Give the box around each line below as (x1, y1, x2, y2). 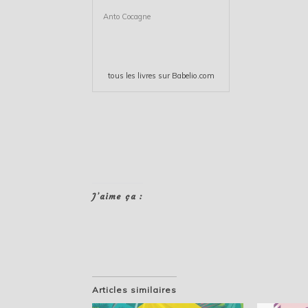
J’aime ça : (92, 190, 144, 201)
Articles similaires (92, 284, 177, 295)
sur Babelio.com (155, 70, 214, 80)
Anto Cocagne (103, 11, 151, 21)
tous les (107, 70, 137, 80)
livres (137, 70, 156, 80)
